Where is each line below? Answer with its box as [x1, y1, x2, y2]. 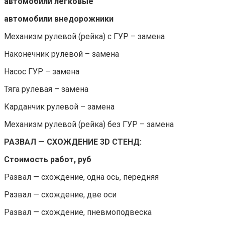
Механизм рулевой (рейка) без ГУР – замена [4, 119, 174, 129]
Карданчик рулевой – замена [4, 101, 115, 111]
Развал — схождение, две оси [4, 189, 117, 199]
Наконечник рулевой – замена [4, 49, 119, 59]
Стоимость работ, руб [4, 154, 91, 164]
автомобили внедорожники [4, 14, 114, 24]
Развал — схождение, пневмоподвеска [4, 207, 152, 217]
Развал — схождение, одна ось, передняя [4, 172, 159, 182]
